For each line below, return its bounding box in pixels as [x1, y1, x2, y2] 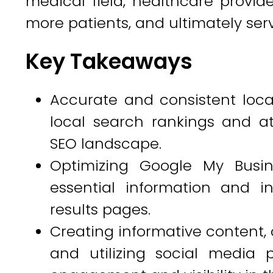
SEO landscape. [50, 133, 161, 154]
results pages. [50, 199, 151, 219]
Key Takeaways [26, 46, 193, 76]
